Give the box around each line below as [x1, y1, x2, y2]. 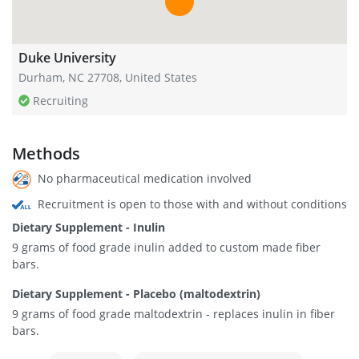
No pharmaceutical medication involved [34, 171, 252, 186]
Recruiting [33, 93, 89, 108]
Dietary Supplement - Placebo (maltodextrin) [12, 286, 260, 302]
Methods [12, 143, 80, 164]
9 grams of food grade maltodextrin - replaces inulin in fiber [12, 306, 335, 322]
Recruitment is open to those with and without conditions [34, 196, 347, 212]
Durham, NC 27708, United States [18, 70, 197, 85]
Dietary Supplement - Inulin [12, 220, 165, 236]
